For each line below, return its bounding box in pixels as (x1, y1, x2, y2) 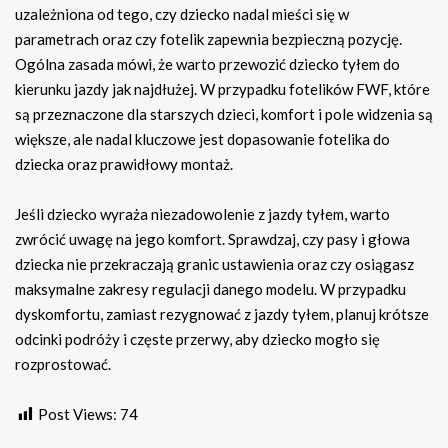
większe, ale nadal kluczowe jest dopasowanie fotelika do (15, 130, 390, 149)
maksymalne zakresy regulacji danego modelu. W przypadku (15, 280, 406, 299)
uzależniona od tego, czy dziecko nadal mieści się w (15, 5, 349, 24)
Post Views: (38, 405, 117, 424)
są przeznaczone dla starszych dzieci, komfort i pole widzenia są (15, 105, 433, 124)
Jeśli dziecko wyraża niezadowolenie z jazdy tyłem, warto (15, 205, 390, 224)
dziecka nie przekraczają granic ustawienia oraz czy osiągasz (15, 255, 414, 274)
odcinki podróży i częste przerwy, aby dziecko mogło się (15, 330, 380, 349)
